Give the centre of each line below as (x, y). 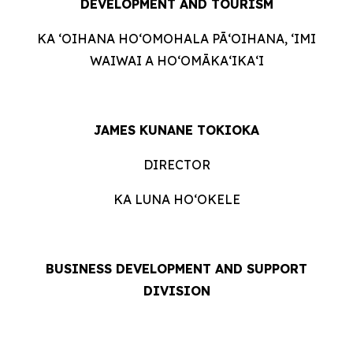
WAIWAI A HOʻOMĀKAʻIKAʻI (176, 61)
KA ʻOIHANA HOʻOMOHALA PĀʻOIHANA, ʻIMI (176, 39)
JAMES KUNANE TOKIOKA (176, 130)
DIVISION (176, 291)
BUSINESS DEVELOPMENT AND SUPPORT (176, 269)
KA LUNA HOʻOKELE (176, 199)
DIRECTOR (176, 165)
